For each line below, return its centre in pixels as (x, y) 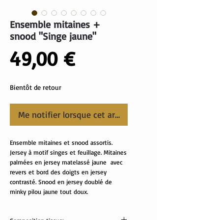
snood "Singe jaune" (53, 36)
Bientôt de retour (36, 87)
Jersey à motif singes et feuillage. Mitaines (68, 152)
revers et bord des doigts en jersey (58, 172)
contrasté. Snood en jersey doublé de (61, 182)
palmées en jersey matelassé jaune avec (66, 162)
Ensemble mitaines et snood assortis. (61, 143)
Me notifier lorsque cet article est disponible (103, 115)
